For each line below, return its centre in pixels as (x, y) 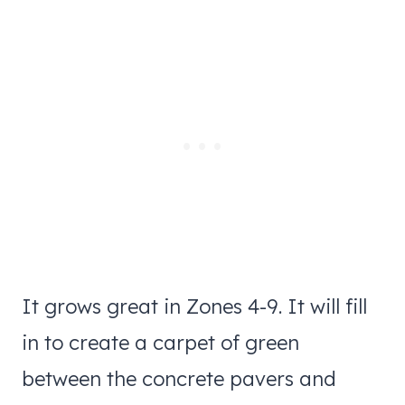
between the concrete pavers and (179, 378)
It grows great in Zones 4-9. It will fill (194, 306)
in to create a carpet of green (160, 342)
